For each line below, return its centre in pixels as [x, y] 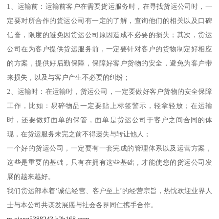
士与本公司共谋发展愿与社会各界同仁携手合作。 [82, 205]
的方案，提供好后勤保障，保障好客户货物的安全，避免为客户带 [109, 63]
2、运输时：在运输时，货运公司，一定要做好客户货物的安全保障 [109, 91]
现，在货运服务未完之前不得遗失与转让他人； [79, 134]
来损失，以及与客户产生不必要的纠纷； [69, 77]
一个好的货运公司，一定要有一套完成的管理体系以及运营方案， [109, 148]
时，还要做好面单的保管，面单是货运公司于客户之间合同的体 [109, 120]
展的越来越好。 [31, 176]
